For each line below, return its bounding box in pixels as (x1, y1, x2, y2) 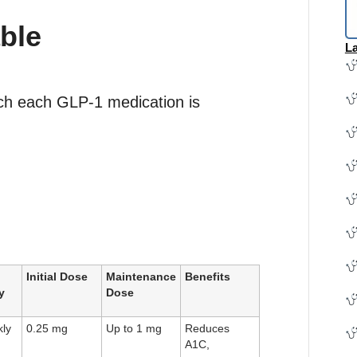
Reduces (185, 323, 229, 335)
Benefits (185, 271, 230, 284)
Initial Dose (26, 271, 88, 284)
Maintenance (106, 271, 176, 284)
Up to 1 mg (106, 323, 162, 335)
